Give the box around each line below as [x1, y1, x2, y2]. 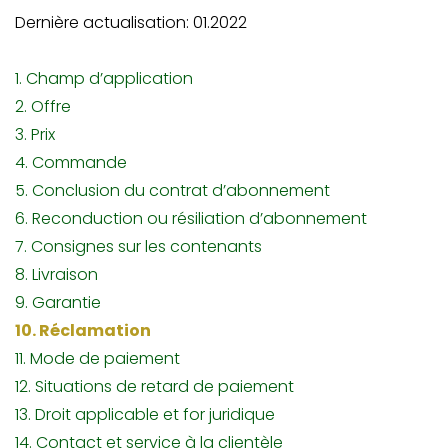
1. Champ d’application [15, 67, 193, 90]
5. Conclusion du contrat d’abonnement [15, 179, 330, 202]
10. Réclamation [15, 319, 151, 342]
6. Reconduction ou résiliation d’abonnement [15, 207, 367, 230]
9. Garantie [15, 291, 101, 314]
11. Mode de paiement [15, 347, 180, 370]
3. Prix [15, 123, 55, 146]
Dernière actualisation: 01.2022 [15, 11, 247, 34]
